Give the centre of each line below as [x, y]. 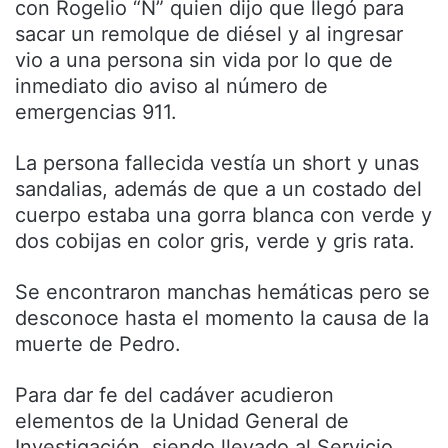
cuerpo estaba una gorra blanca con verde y [223, 215]
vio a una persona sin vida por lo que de [204, 60]
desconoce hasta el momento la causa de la [222, 318]
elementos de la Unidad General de [182, 421]
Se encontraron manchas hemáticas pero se [222, 292]
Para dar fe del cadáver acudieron [174, 395]
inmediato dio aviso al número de [171, 86]
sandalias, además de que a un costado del [218, 189]
